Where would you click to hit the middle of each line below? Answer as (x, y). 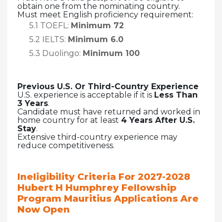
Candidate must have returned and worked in (109, 111)
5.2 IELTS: (49, 39)
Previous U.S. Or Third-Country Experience (108, 86)
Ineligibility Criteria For (78, 176)
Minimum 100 (111, 53)
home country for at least (69, 120)
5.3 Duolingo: (56, 53)
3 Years (33, 103)
